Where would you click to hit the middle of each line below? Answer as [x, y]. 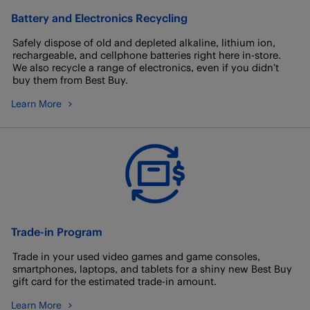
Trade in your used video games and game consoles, [136, 256]
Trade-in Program [57, 231]
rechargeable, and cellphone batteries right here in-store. [147, 55]
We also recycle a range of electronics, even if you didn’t [146, 67]
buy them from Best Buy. [70, 80]
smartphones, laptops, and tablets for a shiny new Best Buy [152, 269]
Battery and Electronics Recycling [99, 18]
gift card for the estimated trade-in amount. [115, 281]
